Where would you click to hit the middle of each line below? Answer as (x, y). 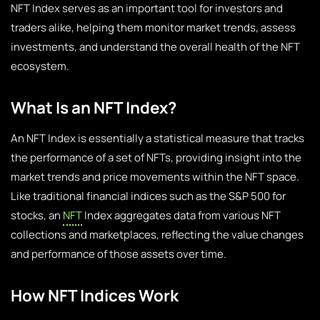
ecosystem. (40, 66)
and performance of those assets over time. (119, 254)
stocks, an (37, 215)
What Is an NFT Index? (94, 107)
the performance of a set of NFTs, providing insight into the (156, 157)
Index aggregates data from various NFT (181, 215)
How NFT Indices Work (95, 295)
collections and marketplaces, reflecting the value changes (157, 235)
